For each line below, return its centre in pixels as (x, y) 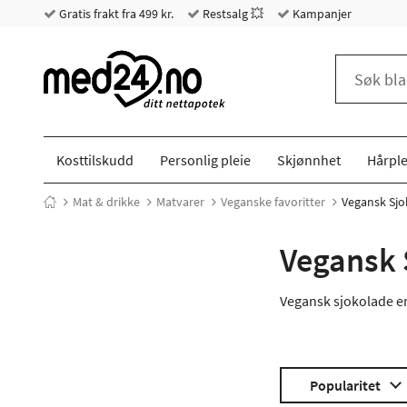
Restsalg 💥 (232, 14)
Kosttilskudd (95, 160)
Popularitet (345, 385)
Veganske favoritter (273, 202)
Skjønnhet (308, 160)
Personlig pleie (206, 160)
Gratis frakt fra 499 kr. (115, 14)
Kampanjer (321, 14)
